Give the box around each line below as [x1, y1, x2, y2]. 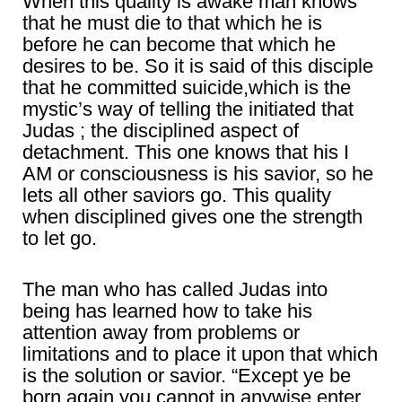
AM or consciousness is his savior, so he [22, 162, 373, 186]
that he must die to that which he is [22, 12, 322, 35]
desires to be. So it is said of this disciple [22, 55, 373, 78]
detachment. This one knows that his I [22, 141, 349, 164]
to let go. [22, 227, 97, 250]
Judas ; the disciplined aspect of [22, 119, 299, 143]
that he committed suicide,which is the [22, 76, 351, 100]
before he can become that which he [22, 33, 336, 57]
